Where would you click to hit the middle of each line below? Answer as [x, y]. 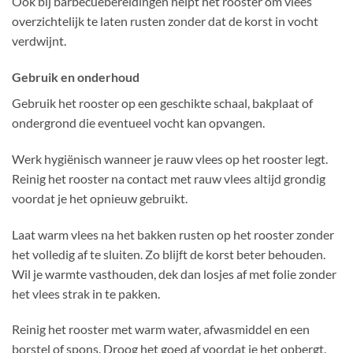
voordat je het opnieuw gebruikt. [100, 198]
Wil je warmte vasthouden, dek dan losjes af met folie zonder [174, 273]
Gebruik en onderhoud [76, 76]
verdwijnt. [39, 41]
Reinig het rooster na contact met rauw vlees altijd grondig [169, 178]
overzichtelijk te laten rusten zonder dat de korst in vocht [165, 21]
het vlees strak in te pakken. [86, 293]
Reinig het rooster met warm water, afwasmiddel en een [161, 329]
